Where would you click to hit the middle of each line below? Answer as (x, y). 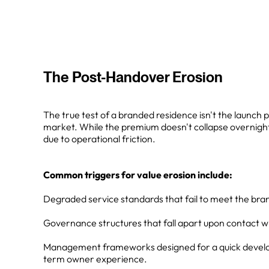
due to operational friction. (99, 139)
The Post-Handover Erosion (133, 77)
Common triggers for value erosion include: (138, 175)
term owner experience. (95, 259)
